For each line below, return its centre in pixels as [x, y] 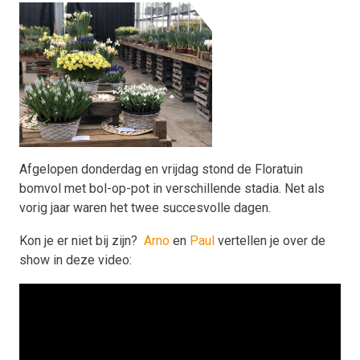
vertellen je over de [270, 241]
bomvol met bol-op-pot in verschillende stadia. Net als [172, 188]
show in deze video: [76, 260]
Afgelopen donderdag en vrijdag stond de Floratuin [161, 169]
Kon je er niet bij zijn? [82, 241]
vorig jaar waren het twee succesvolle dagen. [147, 208]
